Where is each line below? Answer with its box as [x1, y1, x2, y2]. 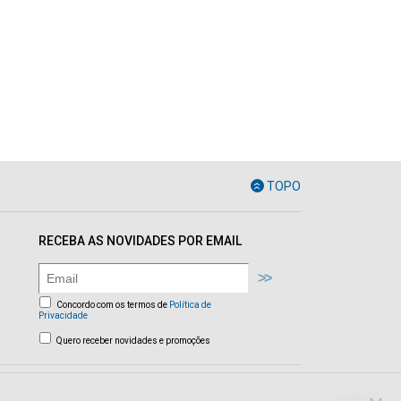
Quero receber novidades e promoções [56, 336, 210, 346]
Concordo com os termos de [56, 300, 169, 310]
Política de [169, 300, 211, 310]
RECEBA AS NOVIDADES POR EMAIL [38, 234, 242, 248]
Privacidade [38, 311, 88, 320]
